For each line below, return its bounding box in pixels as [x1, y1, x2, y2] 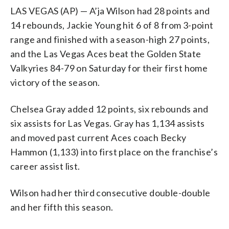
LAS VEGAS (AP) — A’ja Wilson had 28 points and [10, 5, 210, 16]
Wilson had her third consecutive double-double [10, 187, 211, 198]
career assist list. [10, 160, 80, 172]
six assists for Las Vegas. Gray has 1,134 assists [10, 117, 205, 129]
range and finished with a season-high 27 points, [10, 33, 210, 45]
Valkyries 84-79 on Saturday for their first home [10, 62, 208, 74]
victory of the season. [10, 76, 100, 88]
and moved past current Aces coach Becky [10, 131, 187, 143]
